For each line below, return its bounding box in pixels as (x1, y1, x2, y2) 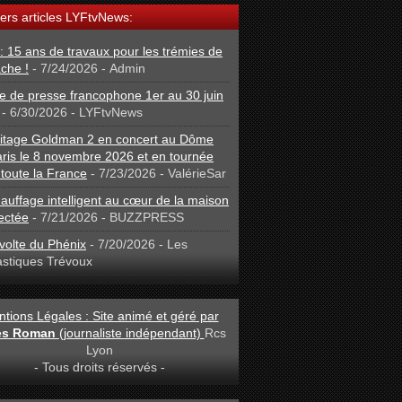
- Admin (98, 60, 145, 75)
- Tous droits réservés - (34, 359, 165, 374)
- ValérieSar (156, 165, 226, 180)
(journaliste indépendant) (58, 325, 205, 340)
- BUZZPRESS (98, 209, 184, 224)
